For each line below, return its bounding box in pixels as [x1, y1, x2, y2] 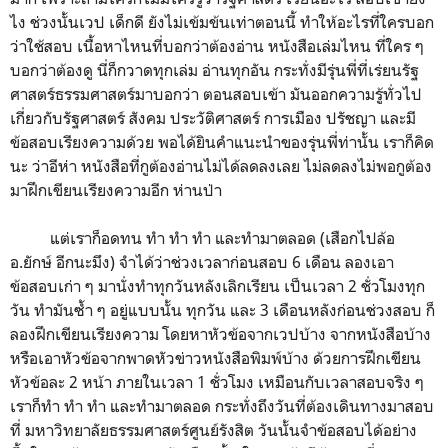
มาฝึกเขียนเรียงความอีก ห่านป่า [10, 179, 226, 200]
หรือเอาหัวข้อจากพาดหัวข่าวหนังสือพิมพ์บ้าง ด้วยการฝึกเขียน [10, 347, 421, 368]
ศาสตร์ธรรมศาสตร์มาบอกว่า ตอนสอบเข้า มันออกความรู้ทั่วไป [10, 83, 422, 104]
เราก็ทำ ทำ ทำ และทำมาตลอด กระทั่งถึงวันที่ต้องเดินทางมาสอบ [10, 395, 434, 416]
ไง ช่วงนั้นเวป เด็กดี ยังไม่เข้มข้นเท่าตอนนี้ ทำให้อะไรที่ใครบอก [10, 11, 434, 32]
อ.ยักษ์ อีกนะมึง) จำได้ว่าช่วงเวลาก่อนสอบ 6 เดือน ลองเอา [10, 251, 394, 272]
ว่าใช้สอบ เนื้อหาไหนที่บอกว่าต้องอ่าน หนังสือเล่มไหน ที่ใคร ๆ [10, 35, 424, 56]
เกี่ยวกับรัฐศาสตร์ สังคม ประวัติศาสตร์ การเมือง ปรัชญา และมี [10, 107, 416, 128]
